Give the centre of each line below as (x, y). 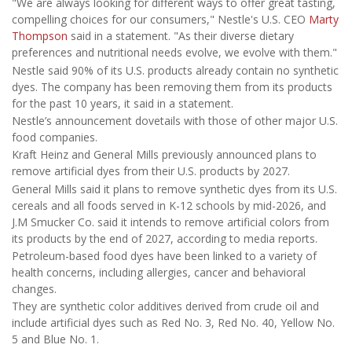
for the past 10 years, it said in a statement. (123, 103)
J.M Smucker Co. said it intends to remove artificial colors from (170, 222)
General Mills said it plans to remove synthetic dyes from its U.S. (174, 189)
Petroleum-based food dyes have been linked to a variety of (164, 256)
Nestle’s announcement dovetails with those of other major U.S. (175, 120)
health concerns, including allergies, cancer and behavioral (159, 273)
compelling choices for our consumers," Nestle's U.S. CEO (160, 20)
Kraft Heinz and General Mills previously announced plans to (164, 155)
